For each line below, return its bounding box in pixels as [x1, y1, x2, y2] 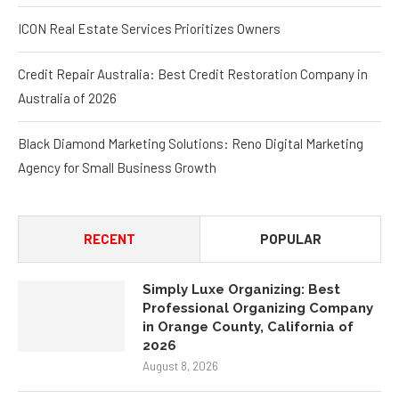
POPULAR [259, 231, 322, 248]
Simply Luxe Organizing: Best [142, 281, 340, 298]
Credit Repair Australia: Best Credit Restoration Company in [18, 66, 368, 83]
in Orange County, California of [142, 319, 354, 336]
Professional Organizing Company [142, 300, 373, 317]
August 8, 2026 [142, 359, 218, 374]
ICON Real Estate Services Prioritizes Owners [18, 20, 281, 37]
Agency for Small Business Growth [18, 159, 216, 176]
